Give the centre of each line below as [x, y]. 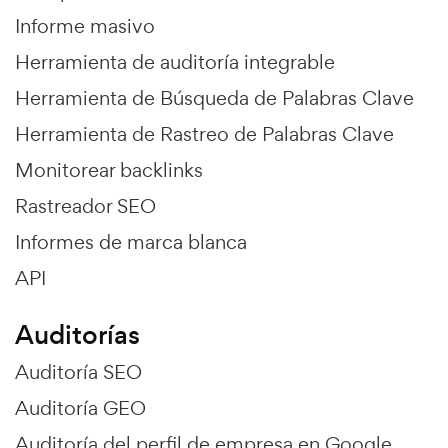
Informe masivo [85, 26]
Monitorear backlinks [109, 170]
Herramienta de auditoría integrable [175, 62]
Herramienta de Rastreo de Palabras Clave [204, 134]
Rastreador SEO [85, 206]
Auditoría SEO [78, 372]
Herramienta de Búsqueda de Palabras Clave [214, 98]
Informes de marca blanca [131, 242]
